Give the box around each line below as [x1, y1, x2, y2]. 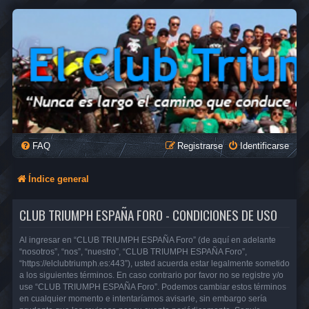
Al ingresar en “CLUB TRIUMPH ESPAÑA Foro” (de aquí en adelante [19, 235, 276, 245]
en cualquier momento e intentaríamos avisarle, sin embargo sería [19, 293, 267, 303]
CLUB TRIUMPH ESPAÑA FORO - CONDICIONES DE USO [19, 204, 277, 225]
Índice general [28, 174, 89, 184]
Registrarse [177, 141, 223, 151]
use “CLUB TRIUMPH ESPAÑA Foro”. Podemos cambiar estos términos [19, 281, 286, 292]
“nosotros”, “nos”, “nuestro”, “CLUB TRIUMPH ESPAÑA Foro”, [19, 246, 247, 257]
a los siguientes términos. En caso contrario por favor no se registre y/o [19, 270, 283, 280]
